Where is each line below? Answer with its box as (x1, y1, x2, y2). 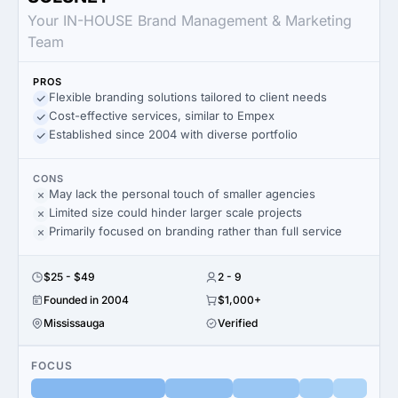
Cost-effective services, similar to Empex (49, 108, 275, 123)
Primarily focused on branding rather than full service (49, 224, 342, 238)
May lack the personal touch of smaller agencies (49, 187, 315, 201)
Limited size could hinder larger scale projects (49, 205, 302, 219)
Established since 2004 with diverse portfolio (49, 127, 298, 141)
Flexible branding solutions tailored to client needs (49, 90, 327, 104)
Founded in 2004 (44, 293, 129, 306)
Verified (218, 316, 258, 330)
